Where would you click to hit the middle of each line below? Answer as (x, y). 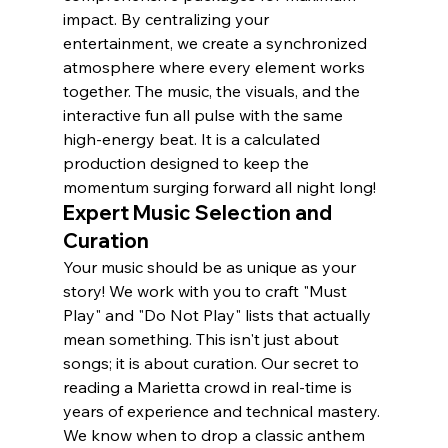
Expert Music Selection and (199, 213)
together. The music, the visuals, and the (213, 91)
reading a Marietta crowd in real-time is (209, 387)
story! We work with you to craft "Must (206, 291)
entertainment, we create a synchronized (216, 43)
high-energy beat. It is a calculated (193, 139)
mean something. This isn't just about (202, 339)
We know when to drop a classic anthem (215, 435)
